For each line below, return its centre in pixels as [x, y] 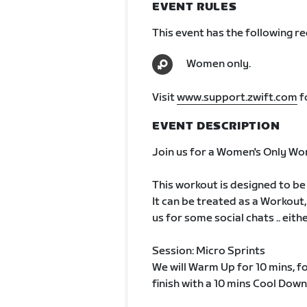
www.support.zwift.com [237, 98]
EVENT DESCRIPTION [216, 126]
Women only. [218, 64]
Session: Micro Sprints [208, 251]
